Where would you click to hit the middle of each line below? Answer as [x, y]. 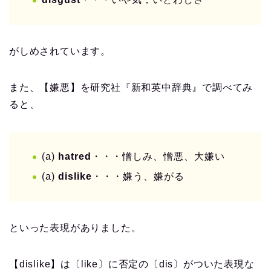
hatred [75, 157]
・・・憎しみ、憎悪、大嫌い [158, 157]
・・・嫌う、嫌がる [138, 176]
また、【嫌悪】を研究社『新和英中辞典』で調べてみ [131, 88]
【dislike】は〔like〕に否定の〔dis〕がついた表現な [132, 264]
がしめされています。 [60, 51]
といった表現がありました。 [75, 227]
